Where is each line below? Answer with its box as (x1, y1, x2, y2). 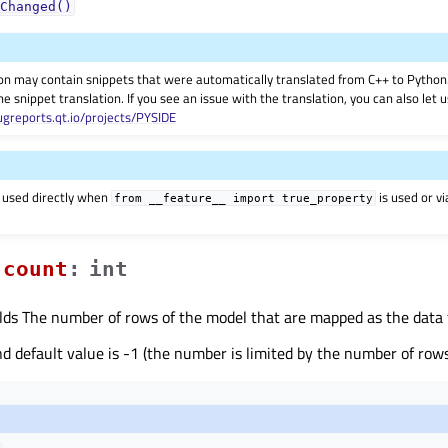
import (233, 191, 276, 204)
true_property (282, 191, 374, 204)
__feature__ (149, 191, 227, 204)
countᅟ (3, 256, 68, 281)
